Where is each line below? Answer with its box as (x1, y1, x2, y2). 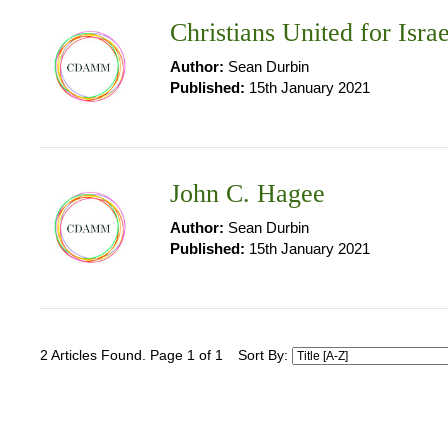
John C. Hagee (170, 179, 325, 208)
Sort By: (238, 348, 292, 363)
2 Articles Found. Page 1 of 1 (40, 348, 223, 363)
